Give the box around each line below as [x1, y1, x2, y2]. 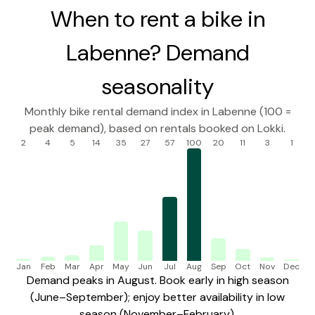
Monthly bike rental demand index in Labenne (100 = [24, 104, 291, 120]
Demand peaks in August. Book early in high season [26, 273, 289, 288]
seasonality [101, 72, 214, 102]
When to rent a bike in [50, 4, 265, 34]
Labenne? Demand [65, 38, 250, 68]
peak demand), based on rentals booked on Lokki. [30, 121, 285, 136]
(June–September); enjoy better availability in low [30, 290, 285, 305]
